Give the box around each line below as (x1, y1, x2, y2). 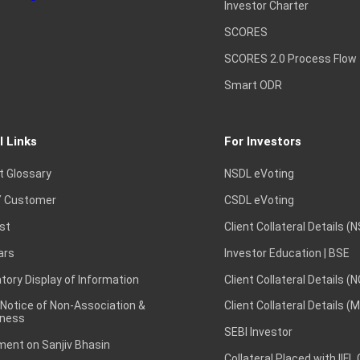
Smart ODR (223, 78, 282, 92)
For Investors (223, 134, 301, 149)
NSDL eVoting (223, 167, 294, 181)
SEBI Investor (223, 325, 292, 339)
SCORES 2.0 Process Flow (223, 51, 357, 65)
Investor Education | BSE (223, 246, 350, 260)
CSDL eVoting (223, 194, 294, 207)
